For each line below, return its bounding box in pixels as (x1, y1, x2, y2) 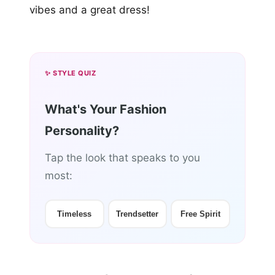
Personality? (45, 123, 119, 139)
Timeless (57, 209, 92, 219)
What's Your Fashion (45, 102, 166, 117)
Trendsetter (116, 209, 159, 219)
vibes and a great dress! (29, 4, 150, 17)
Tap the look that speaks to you (45, 152, 200, 165)
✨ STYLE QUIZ (45, 69, 96, 78)
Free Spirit (180, 209, 221, 219)
